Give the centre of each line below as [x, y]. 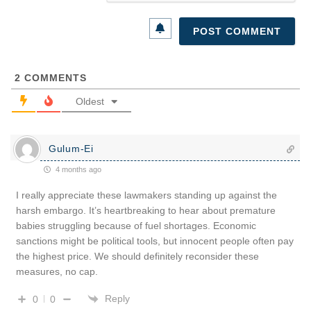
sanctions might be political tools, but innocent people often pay [155, 241]
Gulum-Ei [71, 148]
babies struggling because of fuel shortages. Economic [136, 225]
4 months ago [77, 169]
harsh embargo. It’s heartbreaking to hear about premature [146, 210]
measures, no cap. [57, 271]
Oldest [90, 101]
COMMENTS [54, 77]
